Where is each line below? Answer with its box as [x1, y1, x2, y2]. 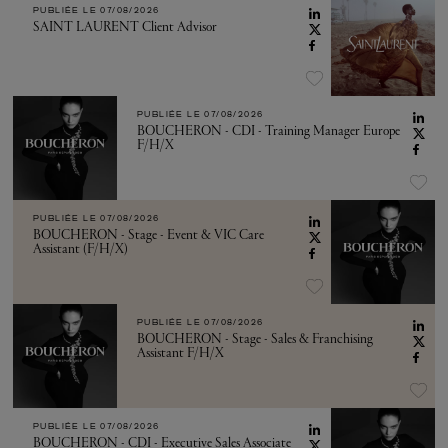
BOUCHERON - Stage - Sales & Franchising [137, 331, 373, 347]
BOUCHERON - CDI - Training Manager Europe [137, 123, 400, 139]
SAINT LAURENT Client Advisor [33, 19, 217, 35]
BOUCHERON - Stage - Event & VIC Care [33, 227, 264, 243]
